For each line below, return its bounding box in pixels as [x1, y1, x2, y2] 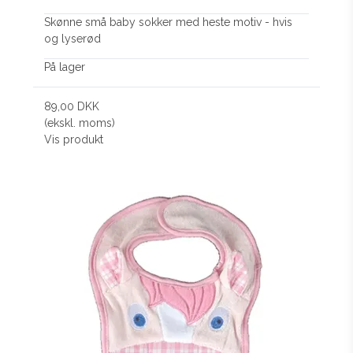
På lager [44, 61, 86, 74]
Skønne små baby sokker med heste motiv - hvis [44, 16, 293, 29]
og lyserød [44, 32, 102, 46]
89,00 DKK [44, 100, 100, 113]
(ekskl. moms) [44, 117, 116, 130]
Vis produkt [44, 133, 104, 147]
